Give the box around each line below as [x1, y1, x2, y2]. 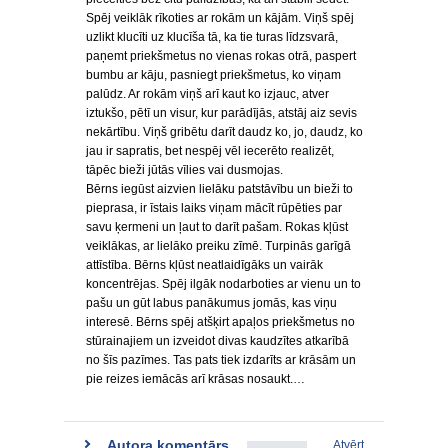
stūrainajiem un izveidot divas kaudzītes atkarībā [86, 334, 349, 348]
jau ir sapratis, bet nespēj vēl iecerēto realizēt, [86, 144, 334, 158]
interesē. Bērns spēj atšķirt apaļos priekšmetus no [86, 315, 355, 329]
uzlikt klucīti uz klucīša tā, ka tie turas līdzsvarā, [86, 30, 338, 44]
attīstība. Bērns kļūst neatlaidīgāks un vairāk [86, 258, 323, 272]
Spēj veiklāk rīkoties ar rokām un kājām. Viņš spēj [86, 11, 354, 25]
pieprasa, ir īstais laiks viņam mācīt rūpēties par [86, 201, 342, 215]
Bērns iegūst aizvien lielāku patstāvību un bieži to [86, 182, 353, 196]
